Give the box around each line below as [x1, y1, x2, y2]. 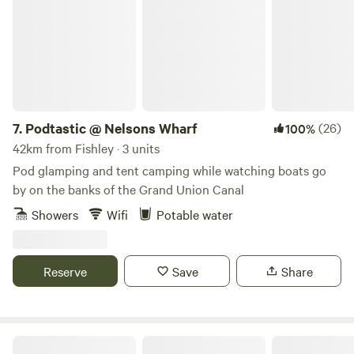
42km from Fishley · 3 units [13, 139, 160, 156]
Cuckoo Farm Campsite [12, 333, 125, 349]
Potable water [156, 205, 233, 223]
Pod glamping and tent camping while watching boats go [13, 161, 326, 179]
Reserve [43, 262, 88, 280]
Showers [32, 205, 78, 223]
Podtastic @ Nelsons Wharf [25, 119, 198, 137]
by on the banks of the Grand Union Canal [13, 180, 244, 198]
